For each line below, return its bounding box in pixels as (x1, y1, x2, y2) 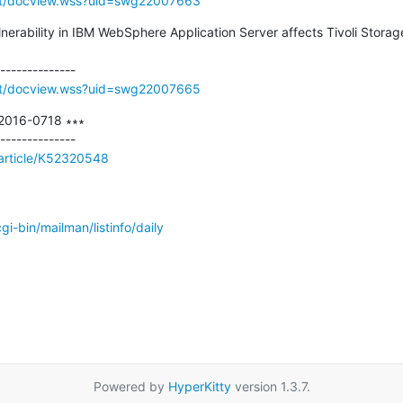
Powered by (93, 378, 168, 394)
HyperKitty (167, 378, 231, 394)
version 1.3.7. (230, 378, 310, 394)
